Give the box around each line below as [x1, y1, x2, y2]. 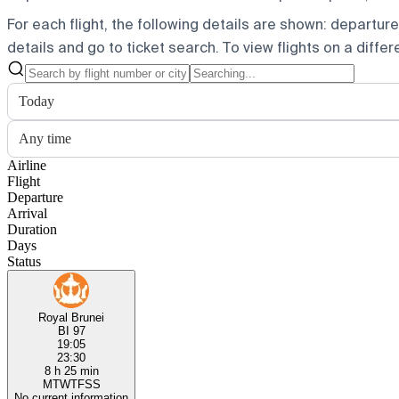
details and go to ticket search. [7, 37, 219, 57]
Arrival [7, 205, 47, 221]
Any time [19, 130, 71, 146]
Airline [7, 157, 46, 173]
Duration [7, 221, 57, 237]
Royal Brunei [38, 310, 104, 324]
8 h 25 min [44, 363, 99, 378]
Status [7, 253, 41, 269]
